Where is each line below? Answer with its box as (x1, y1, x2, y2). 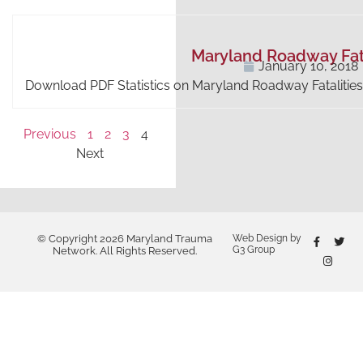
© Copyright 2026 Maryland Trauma (36, 233, 212, 246)
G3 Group (233, 244, 275, 256)
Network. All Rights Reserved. (52, 245, 197, 258)
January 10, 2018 (258, 58, 358, 75)
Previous (23, 126, 76, 143)
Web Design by (233, 233, 302, 245)
